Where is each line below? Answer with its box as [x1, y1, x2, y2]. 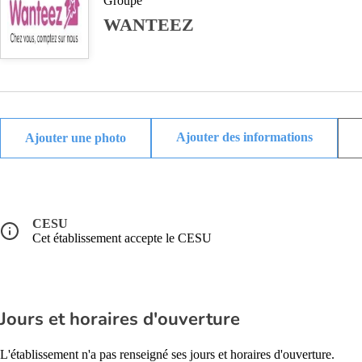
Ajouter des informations [176, 130, 313, 144]
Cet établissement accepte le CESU [32, 231, 212, 245]
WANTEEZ [103, 15, 194, 35]
